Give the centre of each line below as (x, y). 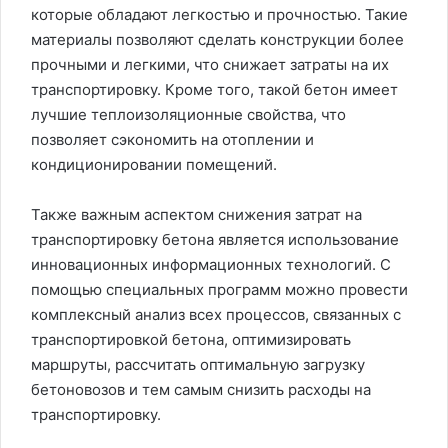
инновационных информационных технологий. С (211, 264)
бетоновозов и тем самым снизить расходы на (201, 389)
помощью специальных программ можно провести (219, 289)
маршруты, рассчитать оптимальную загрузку (198, 364)
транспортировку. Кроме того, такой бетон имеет (214, 89)
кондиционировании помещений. (154, 164)
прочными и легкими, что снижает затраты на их (210, 64)
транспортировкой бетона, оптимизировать (191, 339)
